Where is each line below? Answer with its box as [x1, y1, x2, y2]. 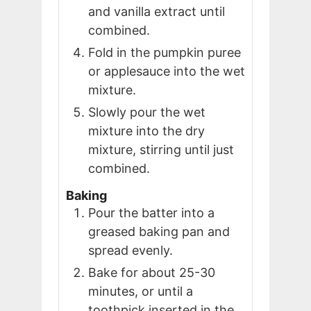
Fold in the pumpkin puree [88, 44, 241, 60]
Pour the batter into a [88, 205, 215, 220]
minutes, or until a [88, 283, 193, 299]
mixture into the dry [88, 123, 205, 138]
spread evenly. [88, 242, 173, 258]
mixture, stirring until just [88, 142, 234, 157]
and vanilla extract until [88, 3, 225, 19]
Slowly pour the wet [88, 104, 205, 119]
